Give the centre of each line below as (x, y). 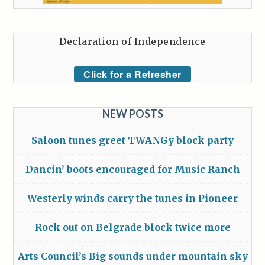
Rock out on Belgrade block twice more (132, 227)
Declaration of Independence (132, 41)
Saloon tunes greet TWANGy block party (132, 140)
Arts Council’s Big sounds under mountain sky (132, 256)
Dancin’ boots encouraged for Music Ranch (132, 169)
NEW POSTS (132, 113)
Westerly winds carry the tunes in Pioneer (132, 198)
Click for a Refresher (132, 74)
